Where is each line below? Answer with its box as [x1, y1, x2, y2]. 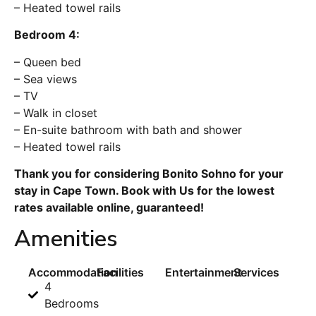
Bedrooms [44, 296, 99, 311]
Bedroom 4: [14, 28, 80, 42]
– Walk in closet [14, 105, 97, 120]
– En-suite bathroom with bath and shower [14, 122, 242, 137]
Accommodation [28, 265, 118, 280]
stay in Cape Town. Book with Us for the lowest [14, 183, 274, 198]
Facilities [97, 265, 144, 280]
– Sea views [14, 71, 77, 86]
